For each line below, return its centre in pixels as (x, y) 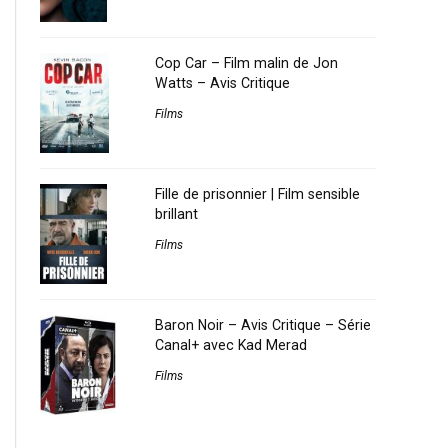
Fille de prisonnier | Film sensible (257, 194)
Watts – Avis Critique (222, 83)
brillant (176, 214)
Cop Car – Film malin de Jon (246, 63)
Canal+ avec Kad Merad (231, 345)
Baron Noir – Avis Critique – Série (263, 325)
